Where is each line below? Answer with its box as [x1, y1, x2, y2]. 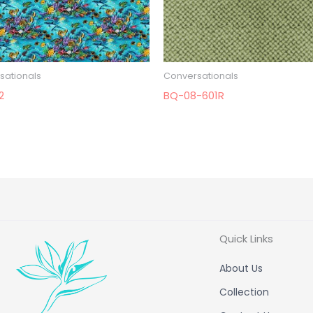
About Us [219, 261, 263, 276]
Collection [219, 285, 269, 300]
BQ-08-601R [163, 88, 224, 103]
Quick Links [219, 231, 273, 247]
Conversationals [163, 69, 238, 82]
